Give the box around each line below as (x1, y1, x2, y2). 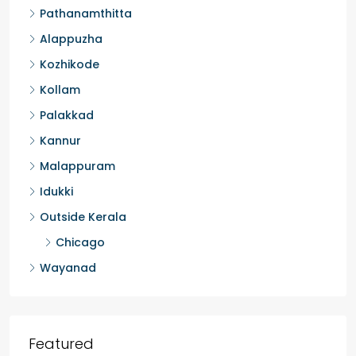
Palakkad (40, 107, 94, 123)
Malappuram (40, 158, 115, 174)
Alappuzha (40, 31, 103, 47)
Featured (29, 334, 94, 354)
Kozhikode (40, 56, 99, 72)
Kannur (40, 133, 81, 149)
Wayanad (40, 260, 96, 276)
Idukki (40, 184, 73, 199)
